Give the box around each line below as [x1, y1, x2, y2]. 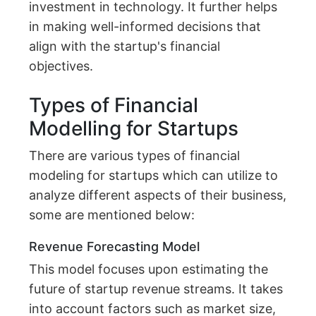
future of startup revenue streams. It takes [29, 281, 284, 297]
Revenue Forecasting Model [29, 239, 200, 255]
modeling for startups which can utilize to [29, 168, 279, 183]
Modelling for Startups [29, 116, 239, 141]
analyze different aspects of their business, [29, 188, 287, 203]
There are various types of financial [29, 148, 241, 164]
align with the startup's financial [29, 39, 221, 54]
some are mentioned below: [29, 207, 195, 223]
